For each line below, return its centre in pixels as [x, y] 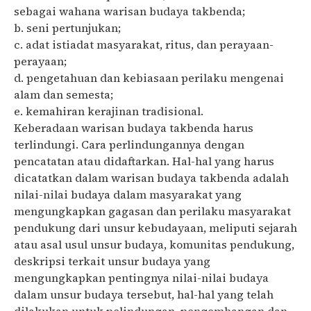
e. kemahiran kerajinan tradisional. [109, 111]
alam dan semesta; [64, 95]
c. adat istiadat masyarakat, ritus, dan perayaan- [144, 45]
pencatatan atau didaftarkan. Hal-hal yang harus [144, 161]
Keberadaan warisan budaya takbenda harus [134, 128]
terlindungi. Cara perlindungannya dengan [129, 145]
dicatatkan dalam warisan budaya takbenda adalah [151, 178]
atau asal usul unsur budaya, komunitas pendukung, [154, 245]
